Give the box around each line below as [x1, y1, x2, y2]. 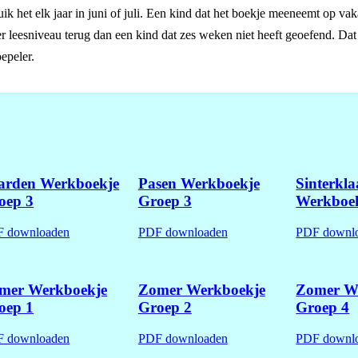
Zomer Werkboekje [137, 281, 265, 299]
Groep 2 [137, 299, 192, 316]
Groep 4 [296, 299, 350, 316]
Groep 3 [137, 192, 192, 209]
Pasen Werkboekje [137, 174, 260, 192]
